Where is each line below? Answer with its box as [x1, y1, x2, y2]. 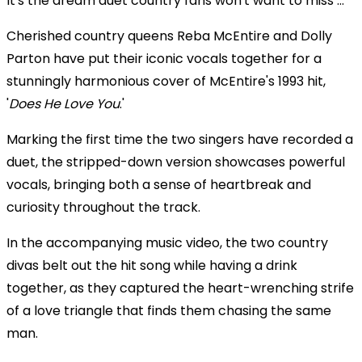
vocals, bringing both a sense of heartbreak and [6, 175, 311, 194]
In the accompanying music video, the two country [6, 233, 328, 252]
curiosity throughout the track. [6, 197, 200, 217]
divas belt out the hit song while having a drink [6, 255, 297, 275]
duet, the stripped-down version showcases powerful [6, 152, 345, 171]
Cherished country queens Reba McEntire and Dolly [6, 26, 332, 45]
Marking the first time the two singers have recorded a [6, 129, 353, 149]
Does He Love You [9, 94, 120, 113]
